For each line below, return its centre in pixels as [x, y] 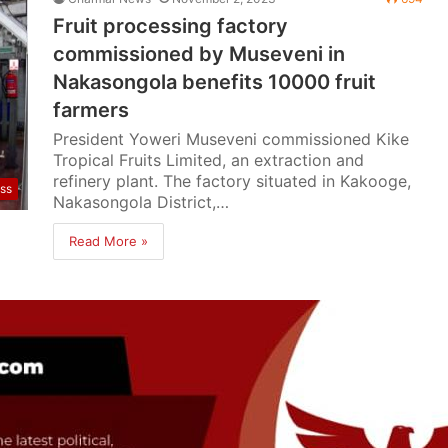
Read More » [109, 241]
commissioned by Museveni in [199, 54]
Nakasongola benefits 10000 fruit [215, 82]
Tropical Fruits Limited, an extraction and [209, 160]
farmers [91, 110]
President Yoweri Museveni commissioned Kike [231, 139]
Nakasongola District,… [141, 202]
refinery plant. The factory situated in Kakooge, [232, 181]
